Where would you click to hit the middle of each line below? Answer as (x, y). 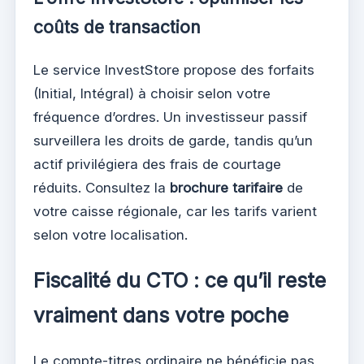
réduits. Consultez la (102, 187)
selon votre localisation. (110, 234)
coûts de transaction (117, 27)
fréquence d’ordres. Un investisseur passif (170, 117)
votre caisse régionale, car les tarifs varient (175, 211)
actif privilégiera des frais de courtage (157, 164)
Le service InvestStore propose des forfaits (174, 69)
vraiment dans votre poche (161, 316)
